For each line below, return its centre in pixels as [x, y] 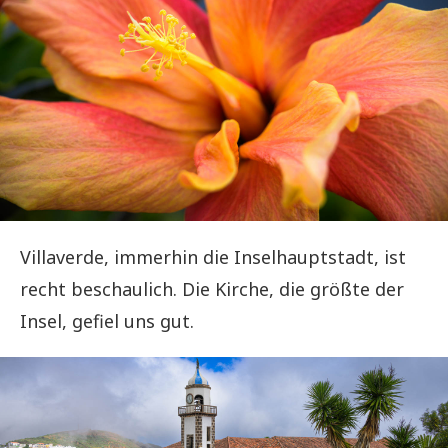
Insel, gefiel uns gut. [107, 321]
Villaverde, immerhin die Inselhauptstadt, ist [213, 257]
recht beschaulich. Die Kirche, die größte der [212, 289]
